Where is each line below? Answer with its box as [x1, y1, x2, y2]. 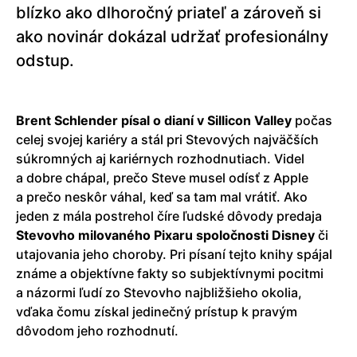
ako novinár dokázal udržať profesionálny [16, 26, 328, 46]
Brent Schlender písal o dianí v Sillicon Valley [16, 112, 292, 128]
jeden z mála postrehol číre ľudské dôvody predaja [16, 207, 322, 224]
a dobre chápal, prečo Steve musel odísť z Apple [16, 169, 308, 186]
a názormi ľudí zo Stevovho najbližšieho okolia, [16, 284, 302, 300]
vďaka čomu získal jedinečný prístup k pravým [16, 303, 297, 320]
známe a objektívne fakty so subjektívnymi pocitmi [16, 265, 324, 281]
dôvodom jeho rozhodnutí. [16, 322, 178, 339]
